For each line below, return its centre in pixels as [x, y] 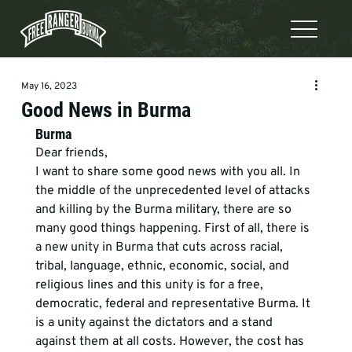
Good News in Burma [106, 110]
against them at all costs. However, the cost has [171, 342]
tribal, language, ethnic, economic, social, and [163, 266]
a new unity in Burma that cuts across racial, [160, 247]
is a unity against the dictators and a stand [155, 323]
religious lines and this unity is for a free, [150, 285]
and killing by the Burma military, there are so [165, 210]
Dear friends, [73, 153]
